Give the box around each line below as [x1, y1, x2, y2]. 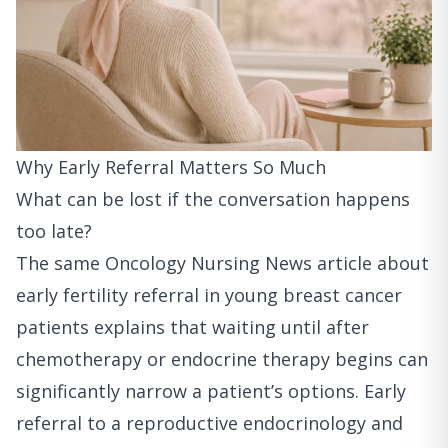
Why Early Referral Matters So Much [16, 155, 326, 180]
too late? [16, 219, 92, 244]
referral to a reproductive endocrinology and [16, 411, 403, 436]
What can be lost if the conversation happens [16, 187, 410, 212]
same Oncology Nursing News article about [54, 251, 429, 276]
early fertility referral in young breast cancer [16, 283, 402, 308]
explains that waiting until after [89, 315, 369, 340]
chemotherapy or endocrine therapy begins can [16, 347, 428, 372]
